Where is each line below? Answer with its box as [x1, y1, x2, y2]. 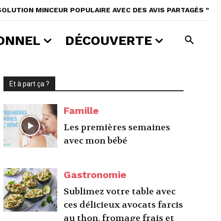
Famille [64, 105, 99, 116]
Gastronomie [64, 169, 127, 181]
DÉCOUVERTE [65, 33, 152, 48]
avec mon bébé [64, 135, 128, 147]
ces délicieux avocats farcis [64, 199, 184, 211]
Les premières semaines [64, 122, 171, 133]
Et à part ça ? [9, 80, 49, 88]
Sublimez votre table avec [64, 186, 176, 197]
